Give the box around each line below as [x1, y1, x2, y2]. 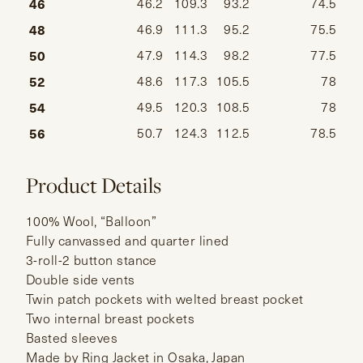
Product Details [26, 169, 161, 200]
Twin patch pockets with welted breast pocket [26, 289, 304, 307]
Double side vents [26, 270, 135, 288]
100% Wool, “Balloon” [26, 211, 156, 229]
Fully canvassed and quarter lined [26, 231, 229, 249]
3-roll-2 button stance [26, 250, 157, 268]
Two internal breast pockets [26, 309, 195, 327]
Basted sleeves [26, 328, 118, 346]
